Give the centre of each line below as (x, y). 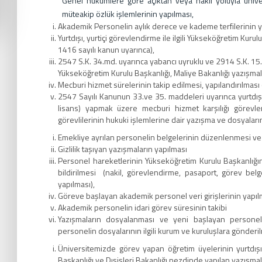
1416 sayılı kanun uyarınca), (106, 49)
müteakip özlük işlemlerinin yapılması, (128, 14)
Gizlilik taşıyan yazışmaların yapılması (123, 149)
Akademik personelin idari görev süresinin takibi (142, 207)
